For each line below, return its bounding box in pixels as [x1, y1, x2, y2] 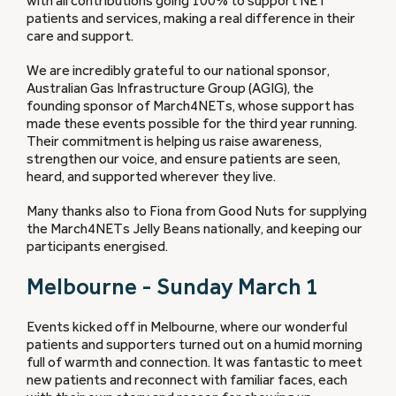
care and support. [27, 27, 133, 44]
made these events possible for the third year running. [27, 116, 357, 133]
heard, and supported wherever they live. [27, 169, 276, 186]
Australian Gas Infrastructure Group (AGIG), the [27, 80, 314, 97]
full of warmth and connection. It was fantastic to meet [27, 354, 362, 371]
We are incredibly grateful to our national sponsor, [27, 63, 330, 80]
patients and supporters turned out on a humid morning [27, 337, 362, 354]
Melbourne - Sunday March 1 [27, 274, 318, 301]
